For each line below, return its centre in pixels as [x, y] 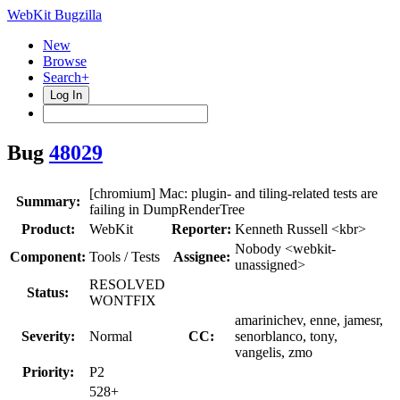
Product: [48, 229]
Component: [48, 256]
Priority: [48, 371]
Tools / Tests [125, 256]
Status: [48, 292]
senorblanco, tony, [286, 336]
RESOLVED [127, 284]
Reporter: [201, 229]
